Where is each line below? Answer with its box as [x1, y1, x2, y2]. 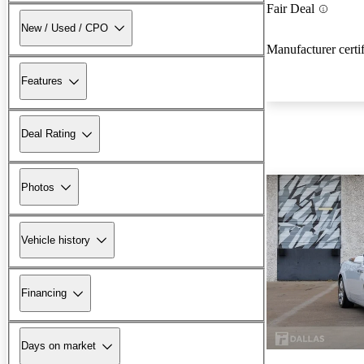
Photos [21, 180, 54, 193]
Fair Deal [266, 2, 314, 16]
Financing [21, 287, 67, 300]
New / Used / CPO [21, 21, 108, 34]
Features [21, 75, 63, 88]
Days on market [21, 340, 96, 353]
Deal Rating [21, 128, 76, 141]
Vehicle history [21, 233, 90, 246]
